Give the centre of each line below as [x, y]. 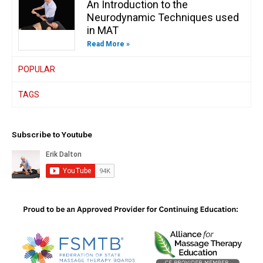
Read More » [108, 44]
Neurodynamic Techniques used [163, 18]
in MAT [102, 31]
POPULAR [37, 70]
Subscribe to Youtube [52, 135]
